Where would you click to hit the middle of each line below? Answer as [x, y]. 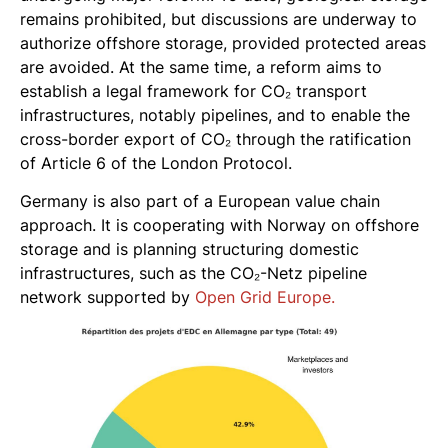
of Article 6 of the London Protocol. [156, 162]
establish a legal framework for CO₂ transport [193, 90]
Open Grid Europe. [265, 297]
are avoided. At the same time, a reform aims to [201, 66]
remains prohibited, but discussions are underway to [218, 18]
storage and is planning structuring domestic [189, 249]
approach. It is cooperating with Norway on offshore [219, 225]
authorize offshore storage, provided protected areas [223, 42]
